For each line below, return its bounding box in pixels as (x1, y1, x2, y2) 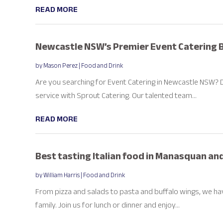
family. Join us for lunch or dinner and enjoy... (35, 197, 180, 213)
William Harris (43, 169, 80, 181)
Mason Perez (43, 59, 78, 72)
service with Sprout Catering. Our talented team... (35, 88, 197, 103)
